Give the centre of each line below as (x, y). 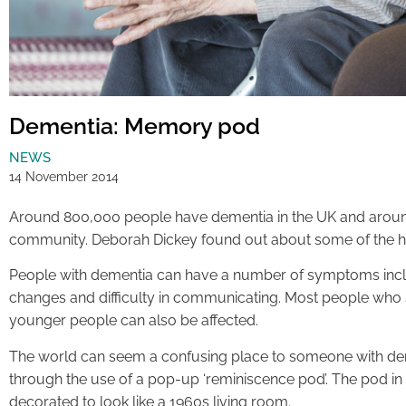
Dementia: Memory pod (135, 126)
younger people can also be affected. (134, 321)
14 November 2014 (64, 176)
